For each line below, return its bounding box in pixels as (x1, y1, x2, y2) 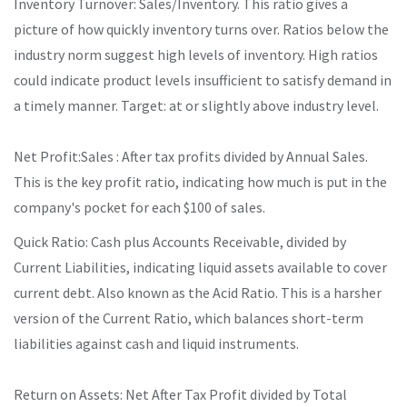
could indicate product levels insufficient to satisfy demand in (14, 70, 392, 89)
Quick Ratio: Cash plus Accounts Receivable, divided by (14, 232, 346, 251)
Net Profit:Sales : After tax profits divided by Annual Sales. (14, 146, 368, 165)
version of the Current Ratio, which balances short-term (14, 308, 363, 327)
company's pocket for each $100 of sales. (14, 197, 265, 216)
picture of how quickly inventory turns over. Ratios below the (14, 19, 389, 38)
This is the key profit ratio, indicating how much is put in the (14, 172, 387, 191)
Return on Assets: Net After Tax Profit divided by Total (14, 384, 347, 403)
